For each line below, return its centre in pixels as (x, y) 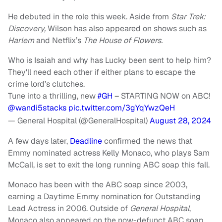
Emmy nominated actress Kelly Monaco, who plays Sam (109, 153)
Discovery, (28, 28)
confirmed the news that (147, 141)
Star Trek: (188, 17)
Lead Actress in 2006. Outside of (69, 208)
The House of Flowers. (123, 40)
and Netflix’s (60, 40)
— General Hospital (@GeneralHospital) (79, 121)
